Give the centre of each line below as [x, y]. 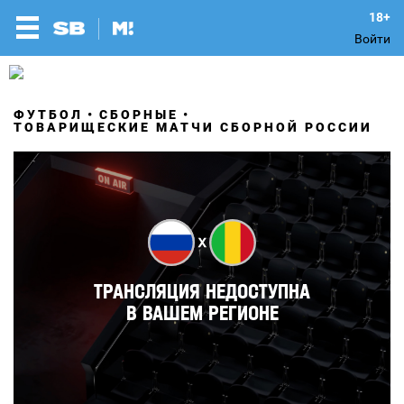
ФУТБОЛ [48, 115]
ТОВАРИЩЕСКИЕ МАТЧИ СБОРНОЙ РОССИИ [193, 127]
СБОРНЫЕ [139, 115]
